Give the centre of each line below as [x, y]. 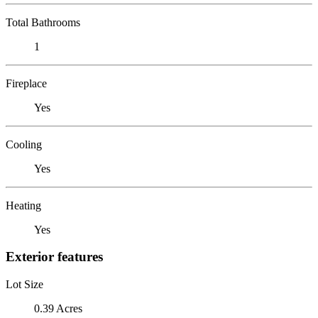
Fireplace [26, 83]
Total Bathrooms [43, 22]
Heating [23, 205]
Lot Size [24, 284]
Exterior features [54, 257]
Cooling [24, 144]
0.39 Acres [58, 308]
